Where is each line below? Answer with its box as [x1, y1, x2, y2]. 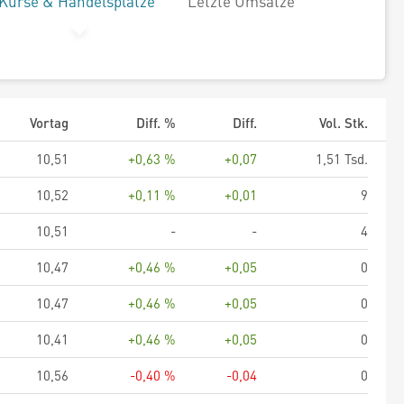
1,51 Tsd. [316, 150, 368, 168]
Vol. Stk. [319, 114, 368, 132]
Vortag [30, 114, 69, 132]
